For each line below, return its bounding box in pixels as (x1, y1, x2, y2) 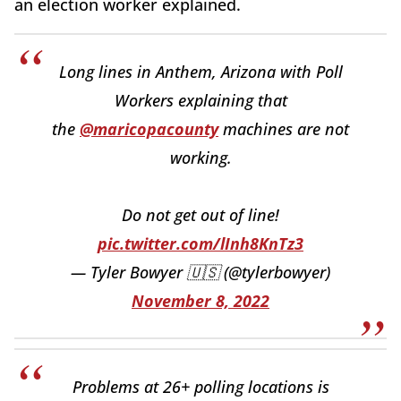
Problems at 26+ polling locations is (72, 376, 329, 397)
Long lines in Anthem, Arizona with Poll (58, 61, 343, 82)
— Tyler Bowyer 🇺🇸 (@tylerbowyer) (71, 261, 330, 283)
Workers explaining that (114, 90, 287, 111)
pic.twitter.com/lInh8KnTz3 (98, 233, 303, 254)
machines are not (218, 118, 349, 140)
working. (169, 147, 232, 168)
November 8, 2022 (132, 290, 269, 311)
